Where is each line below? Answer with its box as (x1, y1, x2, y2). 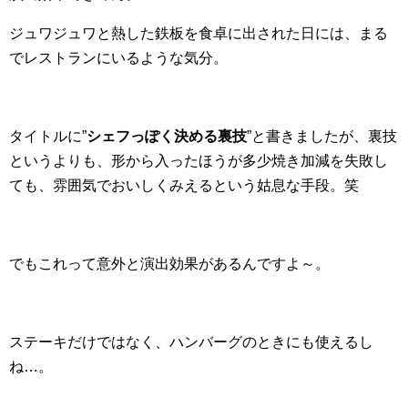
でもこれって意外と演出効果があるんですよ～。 (9, 256, 330, 272)
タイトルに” (9, 128, 87, 145)
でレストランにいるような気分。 (9, 50, 228, 66)
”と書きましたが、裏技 (247, 128, 397, 145)
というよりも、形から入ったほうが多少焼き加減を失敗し (9, 153, 388, 169)
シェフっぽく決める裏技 (87, 128, 247, 145)
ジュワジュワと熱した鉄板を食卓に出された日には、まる (9, 25, 388, 42)
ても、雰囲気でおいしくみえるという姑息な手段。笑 (9, 178, 359, 194)
